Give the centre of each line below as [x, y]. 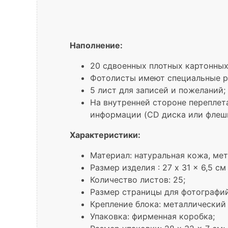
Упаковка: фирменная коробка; [152, 216]
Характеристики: [105, 135]
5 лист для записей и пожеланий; [158, 90]
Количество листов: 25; [138, 179]
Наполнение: [96, 45]
